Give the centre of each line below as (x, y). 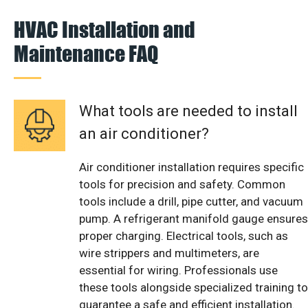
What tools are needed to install (188, 111)
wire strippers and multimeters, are (169, 253)
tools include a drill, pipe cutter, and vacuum (191, 201)
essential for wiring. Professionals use (178, 270)
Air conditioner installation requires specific (191, 167)
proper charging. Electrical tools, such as (184, 235)
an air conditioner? (144, 133)
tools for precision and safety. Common (182, 184)
